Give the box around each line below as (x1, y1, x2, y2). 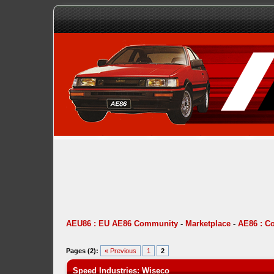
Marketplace (185, 219, 231, 228)
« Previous (104, 247, 136, 254)
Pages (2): (65, 247, 98, 254)
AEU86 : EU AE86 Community (65, 219, 178, 228)
